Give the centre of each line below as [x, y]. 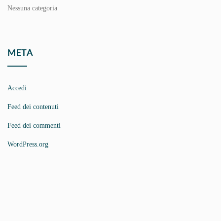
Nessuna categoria [32, 8]
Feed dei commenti [34, 126]
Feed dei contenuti [33, 107]
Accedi [17, 88]
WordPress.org [28, 144]
